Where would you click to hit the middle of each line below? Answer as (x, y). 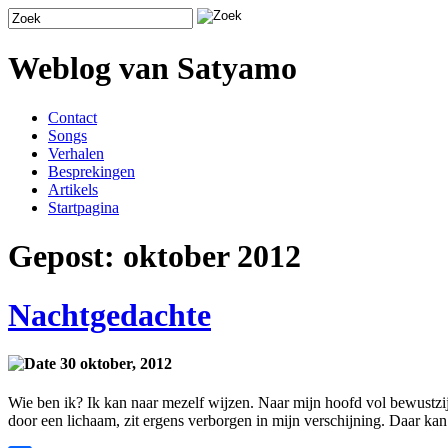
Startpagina (83, 207)
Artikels (73, 189)
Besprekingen (91, 171)
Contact (72, 117)
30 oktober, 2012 (114, 364)
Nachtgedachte (109, 314)
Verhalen (76, 153)
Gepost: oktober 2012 (154, 256)
